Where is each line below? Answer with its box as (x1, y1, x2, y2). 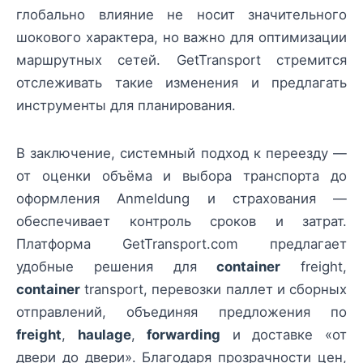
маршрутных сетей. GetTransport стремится (16, 52, 347, 69)
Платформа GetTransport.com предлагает (16, 235, 347, 252)
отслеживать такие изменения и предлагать (16, 75, 347, 92)
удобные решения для (16, 258, 217, 275)
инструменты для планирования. (16, 97, 236, 114)
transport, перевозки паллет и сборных (80, 280, 347, 297)
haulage (77, 326, 131, 343)
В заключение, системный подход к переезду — (16, 144, 347, 161)
